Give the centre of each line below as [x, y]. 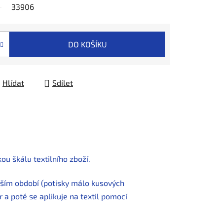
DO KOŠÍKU [87, 44]
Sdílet [63, 83]
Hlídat [13, 83]
